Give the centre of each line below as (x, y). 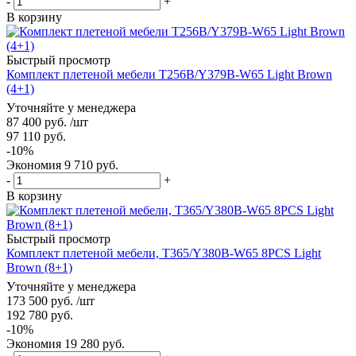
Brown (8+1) (39, 267)
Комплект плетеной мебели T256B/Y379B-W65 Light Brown (169, 74)
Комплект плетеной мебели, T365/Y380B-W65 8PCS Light (164, 253)
